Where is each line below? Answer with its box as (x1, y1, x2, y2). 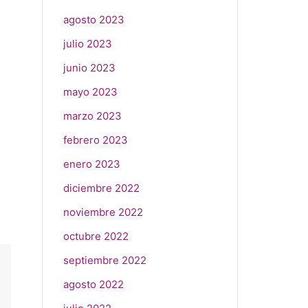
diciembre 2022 (63, 181, 140, 195)
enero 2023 (63, 157, 120, 170)
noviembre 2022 (63, 206, 143, 219)
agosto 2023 (63, 13, 124, 26)
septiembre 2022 (63, 254, 146, 267)
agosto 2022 (63, 278, 124, 291)
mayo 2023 (63, 85, 118, 98)
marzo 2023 (63, 109, 122, 122)
